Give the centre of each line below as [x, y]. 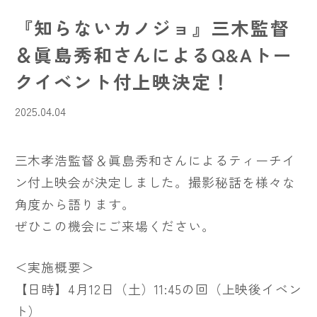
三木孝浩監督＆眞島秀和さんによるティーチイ [155, 160]
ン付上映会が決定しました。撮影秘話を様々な [155, 181]
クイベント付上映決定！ [123, 81]
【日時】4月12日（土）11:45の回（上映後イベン [158, 288]
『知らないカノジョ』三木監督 [152, 28]
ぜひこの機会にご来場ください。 [115, 225]
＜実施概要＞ [54, 266]
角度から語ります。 [75, 203]
